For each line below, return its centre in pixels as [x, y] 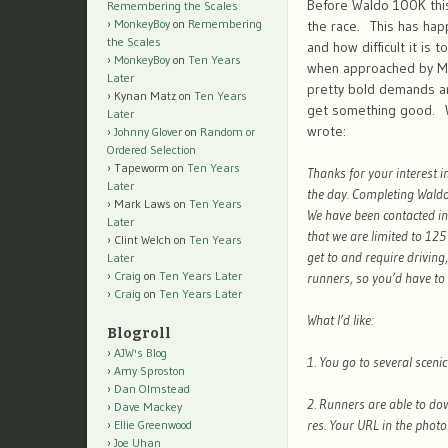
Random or [227, 132]
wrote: [326, 131]
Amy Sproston [149, 371]
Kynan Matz [145, 96]
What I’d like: [340, 320]
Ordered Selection [151, 150]
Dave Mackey [148, 407]
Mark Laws [142, 204]
